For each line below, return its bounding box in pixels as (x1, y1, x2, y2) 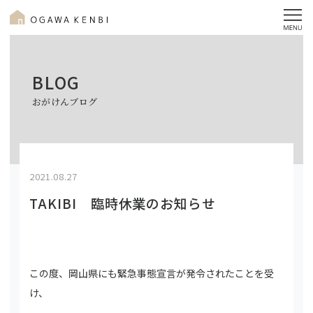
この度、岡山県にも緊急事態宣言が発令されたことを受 (29, 266, 274, 280)
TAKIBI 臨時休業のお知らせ (29, 194, 217, 212)
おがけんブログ (32, 95, 98, 108)
